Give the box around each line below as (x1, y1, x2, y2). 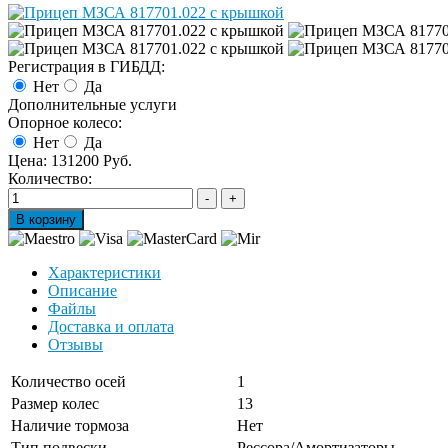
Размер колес (11, 395, 99, 412)
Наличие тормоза (11, 417, 129, 434)
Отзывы (48, 336, 103, 353)
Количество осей (11, 373, 126, 390)
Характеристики (48, 264, 161, 281)
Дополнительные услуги (8, 96, 177, 113)
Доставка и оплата (48, 318, 174, 335)
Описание (48, 282, 117, 299)
